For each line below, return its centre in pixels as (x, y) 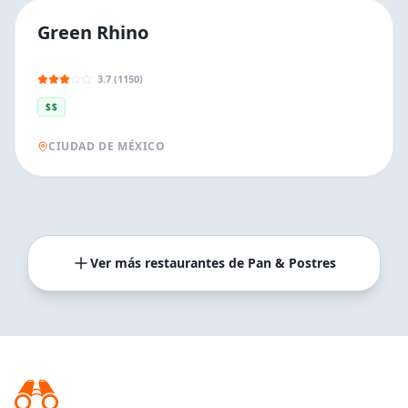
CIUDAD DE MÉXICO (107, 146)
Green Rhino (93, 32)
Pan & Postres (292, 263)
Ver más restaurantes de (169, 263)
